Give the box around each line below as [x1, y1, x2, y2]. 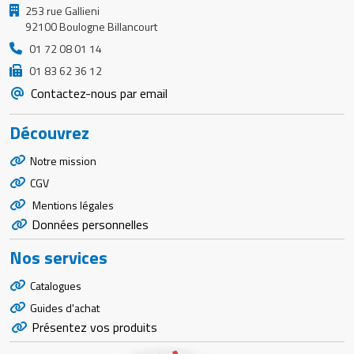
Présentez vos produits [31, 318, 157, 337]
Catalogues [29, 277, 81, 295]
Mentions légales [29, 197, 114, 214]
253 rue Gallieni [24, 2, 100, 20]
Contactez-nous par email [27, 84, 168, 104]
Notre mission [29, 153, 96, 170]
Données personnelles [31, 215, 149, 235]
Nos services [9, 244, 107, 272]
